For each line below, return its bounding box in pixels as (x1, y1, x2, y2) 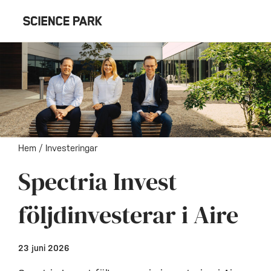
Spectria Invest (18, 164, 177, 198)
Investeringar (45, 142, 97, 153)
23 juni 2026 (18, 243, 70, 253)
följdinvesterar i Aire (18, 197, 238, 231)
